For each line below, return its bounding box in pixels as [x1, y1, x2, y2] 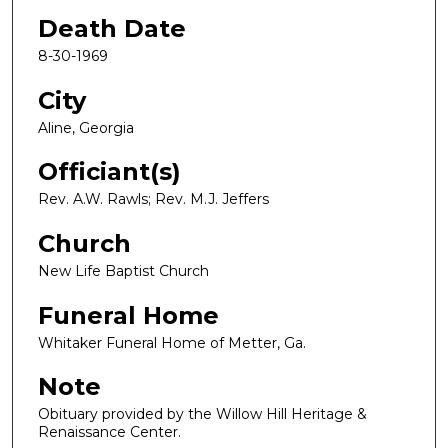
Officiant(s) [38, 157, 181, 187]
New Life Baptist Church [38, 262, 209, 281]
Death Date [38, 14, 186, 44]
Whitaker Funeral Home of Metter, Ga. [38, 333, 306, 352]
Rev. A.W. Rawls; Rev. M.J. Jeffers [38, 190, 269, 209]
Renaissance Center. [38, 423, 181, 442]
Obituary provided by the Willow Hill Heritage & [38, 405, 367, 424]
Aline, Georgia [38, 118, 134, 137]
